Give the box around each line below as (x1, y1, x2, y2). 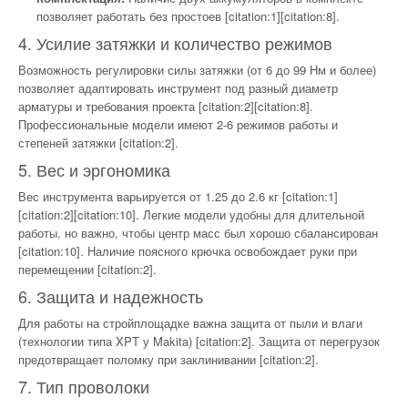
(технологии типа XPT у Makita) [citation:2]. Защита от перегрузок (18, 331, 380, 350)
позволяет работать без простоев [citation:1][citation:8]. (36, 6, 340, 25)
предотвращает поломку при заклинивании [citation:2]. (18, 350, 319, 368)
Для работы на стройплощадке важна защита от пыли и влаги (18, 313, 362, 331)
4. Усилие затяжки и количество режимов (18, 30, 332, 55)
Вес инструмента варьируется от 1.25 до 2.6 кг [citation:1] (18, 187, 338, 205)
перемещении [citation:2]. (18, 260, 157, 278)
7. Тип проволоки (18, 373, 149, 398)
